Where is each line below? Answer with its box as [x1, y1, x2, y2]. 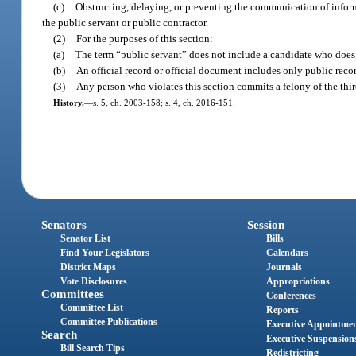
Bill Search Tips [60, 342, 126, 354]
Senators [41, 219, 87, 232]
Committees [41, 288, 105, 301]
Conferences [265, 290, 316, 302]
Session [246, 219, 284, 232]
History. [52, 97, 84, 107]
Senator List [60, 233, 111, 245]
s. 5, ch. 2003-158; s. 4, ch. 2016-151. [92, 97, 235, 107]
